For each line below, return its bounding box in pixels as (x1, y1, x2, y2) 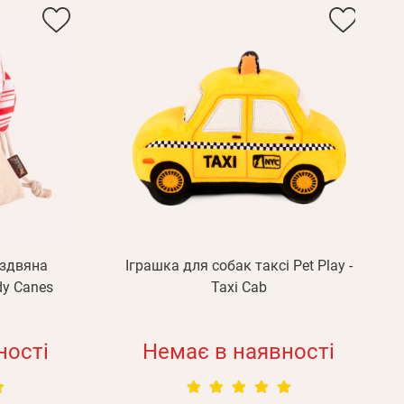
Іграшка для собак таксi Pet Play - (124, 257, 353, 274)
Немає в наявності (142, 339, 335, 364)
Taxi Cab (210, 279, 267, 296)
